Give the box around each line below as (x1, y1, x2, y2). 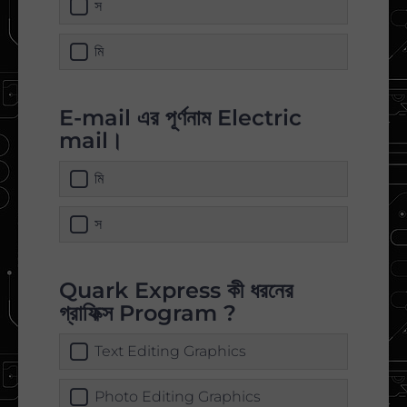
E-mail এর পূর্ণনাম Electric (59, 104, 302, 132)
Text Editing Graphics (94, 342, 246, 361)
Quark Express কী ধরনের (59, 277, 293, 304)
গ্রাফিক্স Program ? (59, 300, 236, 327)
